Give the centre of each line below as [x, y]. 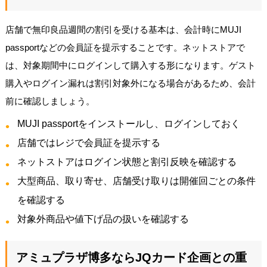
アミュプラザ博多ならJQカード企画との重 [131, 257]
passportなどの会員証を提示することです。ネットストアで [125, 47]
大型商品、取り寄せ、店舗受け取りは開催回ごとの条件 [136, 181]
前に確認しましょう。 [50, 101]
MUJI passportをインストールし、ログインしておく [128, 123]
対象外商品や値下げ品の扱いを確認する [103, 219]
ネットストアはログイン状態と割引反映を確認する [127, 162]
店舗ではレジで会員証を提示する [89, 142]
